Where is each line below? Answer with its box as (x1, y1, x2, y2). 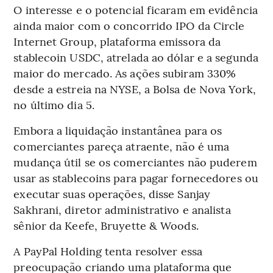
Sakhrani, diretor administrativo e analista (13, 202, 231, 218)
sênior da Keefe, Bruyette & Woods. (13, 218, 199, 233)
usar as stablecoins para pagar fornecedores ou (13, 170, 258, 186)
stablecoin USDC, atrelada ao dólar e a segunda (13, 49, 258, 65)
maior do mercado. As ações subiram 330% (13, 65, 236, 81)
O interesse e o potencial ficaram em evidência (13, 2, 258, 18)
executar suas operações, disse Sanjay (13, 186, 211, 202)
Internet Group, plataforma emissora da (13, 34, 221, 49)
